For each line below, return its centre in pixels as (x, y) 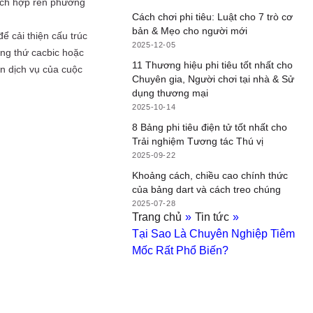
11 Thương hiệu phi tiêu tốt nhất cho (213, 65)
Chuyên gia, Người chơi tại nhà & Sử (213, 79)
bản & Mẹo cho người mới (190, 30)
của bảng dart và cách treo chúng (207, 190)
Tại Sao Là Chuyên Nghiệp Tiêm (214, 234)
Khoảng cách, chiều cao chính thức (210, 176)
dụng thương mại (170, 93)
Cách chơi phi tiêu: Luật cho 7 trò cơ (213, 16)
